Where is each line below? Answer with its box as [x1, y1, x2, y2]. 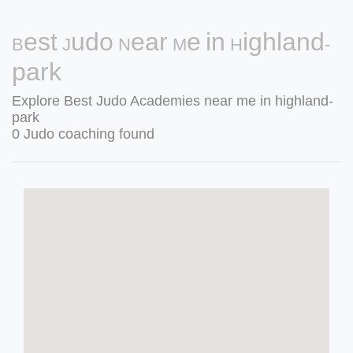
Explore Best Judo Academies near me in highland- [12, 93, 333, 109]
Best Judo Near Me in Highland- [12, 28, 330, 56]
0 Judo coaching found [12, 126, 154, 142]
